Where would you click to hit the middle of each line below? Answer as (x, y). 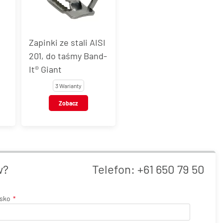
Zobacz (68, 103)
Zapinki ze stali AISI (67, 42)
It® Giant (45, 69)
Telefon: (115, 169)
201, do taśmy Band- (68, 56)
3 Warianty (68, 85)
